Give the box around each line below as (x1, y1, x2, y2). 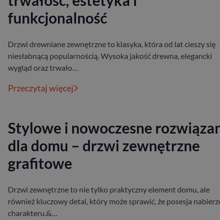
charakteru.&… (8, 208, 57, 218)
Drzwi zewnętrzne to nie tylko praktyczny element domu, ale (8, 185, 210, 194)
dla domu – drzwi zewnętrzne (8, 137, 200, 155)
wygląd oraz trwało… (8, 63, 78, 73)
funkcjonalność (8, 9, 107, 27)
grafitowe (8, 154, 72, 172)
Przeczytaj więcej (8, 82, 74, 94)
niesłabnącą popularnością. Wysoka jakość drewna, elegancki (8, 51, 212, 61)
